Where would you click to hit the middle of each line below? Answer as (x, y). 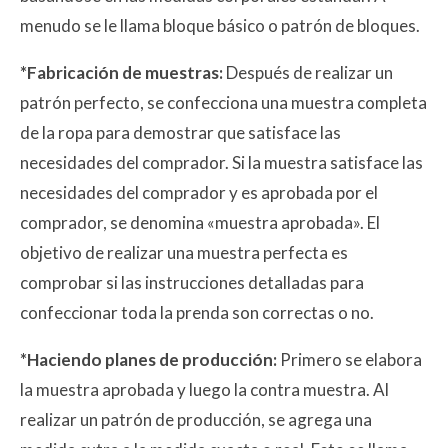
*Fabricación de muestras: (123, 72)
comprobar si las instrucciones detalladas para (192, 282)
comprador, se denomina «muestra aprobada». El (200, 222)
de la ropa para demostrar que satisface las (180, 132)
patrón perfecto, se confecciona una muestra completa (223, 102)
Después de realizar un (309, 72)
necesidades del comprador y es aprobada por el (199, 192)
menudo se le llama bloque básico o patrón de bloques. (220, 25)
